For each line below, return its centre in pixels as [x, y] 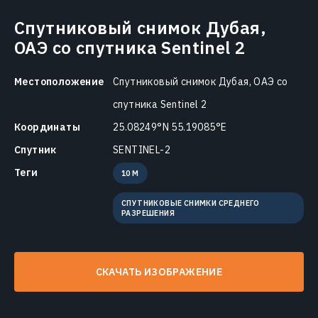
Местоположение [59, 81]
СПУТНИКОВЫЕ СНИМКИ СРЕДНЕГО [191, 203]
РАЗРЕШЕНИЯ [148, 213]
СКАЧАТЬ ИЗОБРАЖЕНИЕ [159, 272]
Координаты [47, 127]
